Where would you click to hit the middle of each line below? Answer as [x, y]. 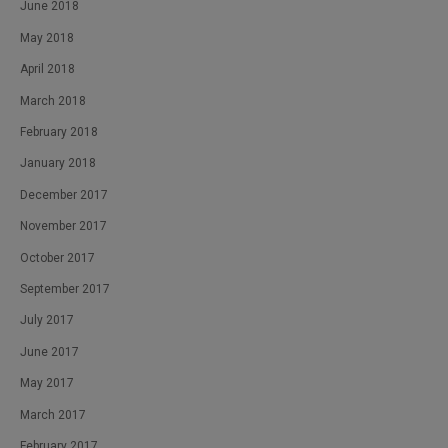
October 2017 [57, 257]
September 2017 [65, 289]
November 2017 [63, 226]
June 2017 [49, 351]
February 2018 [59, 132]
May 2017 [47, 383]
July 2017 [47, 320]
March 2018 [53, 100]
